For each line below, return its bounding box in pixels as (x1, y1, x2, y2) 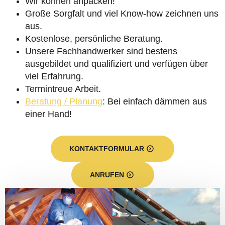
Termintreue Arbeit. (25, 84, 101, 94)
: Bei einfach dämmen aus (102, 96, 207, 106)
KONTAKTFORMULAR (69, 145, 144, 153)
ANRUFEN (89, 171, 124, 179)
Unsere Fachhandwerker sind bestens (25, 46, 177, 56)
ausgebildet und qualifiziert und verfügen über (25, 59, 208, 69)
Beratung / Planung (25, 96, 102, 106)
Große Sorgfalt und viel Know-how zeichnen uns (25, 9, 218, 19)
